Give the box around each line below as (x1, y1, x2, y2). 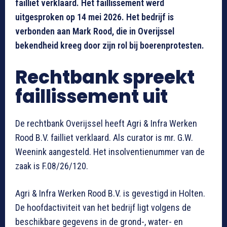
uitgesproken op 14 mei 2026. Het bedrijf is (15, 11, 174, 22)
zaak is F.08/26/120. (15, 160, 88, 171)
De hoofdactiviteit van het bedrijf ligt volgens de (15, 202, 191, 213)
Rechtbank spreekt (15, 64, 195, 90)
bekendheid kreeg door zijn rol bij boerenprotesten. (15, 40, 204, 51)
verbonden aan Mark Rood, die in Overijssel (15, 25, 174, 36)
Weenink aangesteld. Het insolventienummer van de (15, 146, 205, 157)
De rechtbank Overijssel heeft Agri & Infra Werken (15, 118, 197, 129)
